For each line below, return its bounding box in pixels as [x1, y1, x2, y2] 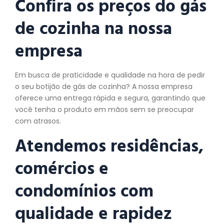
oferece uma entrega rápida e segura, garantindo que [15, 92, 205, 103]
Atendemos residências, [15, 132, 203, 158]
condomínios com [15, 177, 153, 203]
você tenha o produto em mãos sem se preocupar [15, 104, 194, 114]
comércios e [15, 154, 108, 181]
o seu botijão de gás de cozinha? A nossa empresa [15, 81, 192, 91]
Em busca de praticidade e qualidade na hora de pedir [15, 69, 205, 80]
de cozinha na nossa [15, 14, 172, 40]
